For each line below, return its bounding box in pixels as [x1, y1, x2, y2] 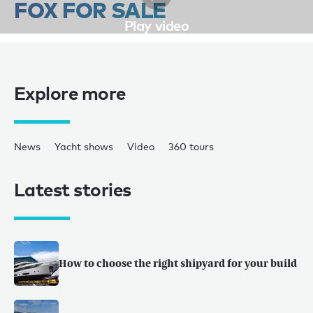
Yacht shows [54, 140, 113, 153]
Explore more [14, 82, 126, 105]
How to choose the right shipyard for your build [59, 256, 297, 270]
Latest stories [14, 178, 131, 201]
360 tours [168, 140, 214, 153]
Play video [124, 17, 189, 34]
